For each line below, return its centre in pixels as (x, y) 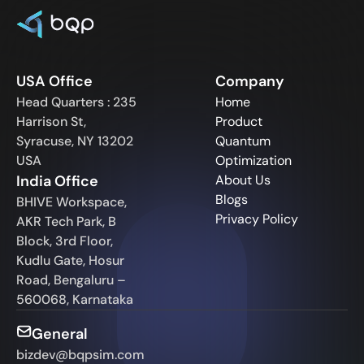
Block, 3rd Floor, (65, 241)
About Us (243, 180)
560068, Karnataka (75, 300)
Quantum (243, 141)
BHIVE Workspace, (71, 202)
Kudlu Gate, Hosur (70, 261)
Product (238, 122)
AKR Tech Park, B (66, 222)
